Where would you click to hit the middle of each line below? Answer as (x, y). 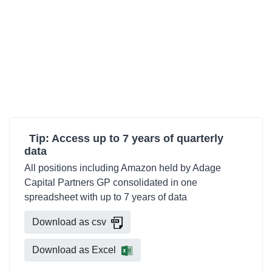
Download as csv (69, 222)
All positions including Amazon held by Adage (123, 168)
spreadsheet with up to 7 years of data (106, 197)
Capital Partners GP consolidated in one (111, 182)
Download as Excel (74, 250)
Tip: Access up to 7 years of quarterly (126, 138)
